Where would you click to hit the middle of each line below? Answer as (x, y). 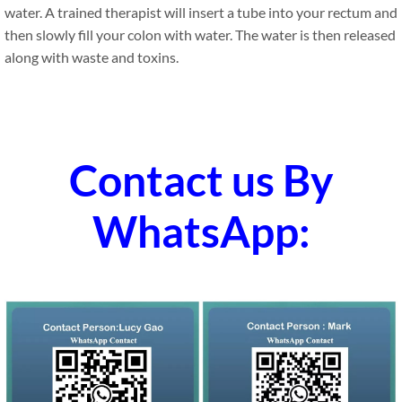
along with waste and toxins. (92, 57)
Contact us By (201, 179)
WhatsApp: (201, 231)
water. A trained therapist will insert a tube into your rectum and (201, 12)
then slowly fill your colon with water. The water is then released (200, 34)
